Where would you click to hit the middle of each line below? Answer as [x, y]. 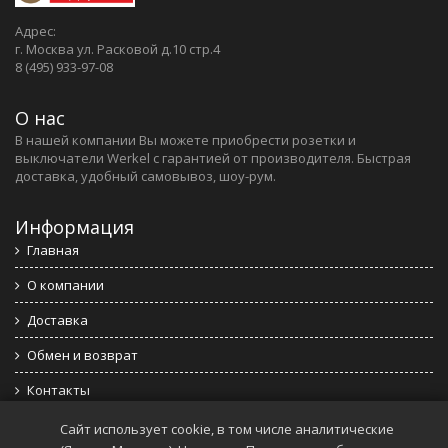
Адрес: [35, 30]
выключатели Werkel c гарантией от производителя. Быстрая [213, 157]
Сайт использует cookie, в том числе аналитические [227, 429]
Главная [53, 249]
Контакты [58, 389]
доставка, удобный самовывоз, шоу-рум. [145, 175]
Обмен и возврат [82, 354]
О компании [65, 284]
